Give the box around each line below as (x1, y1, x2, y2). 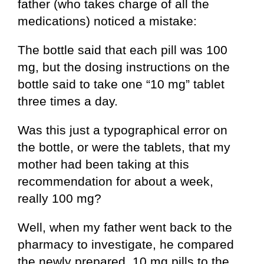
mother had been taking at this (18, 157, 189, 171)
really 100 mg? (18, 192, 101, 206)
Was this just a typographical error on (18, 123, 227, 137)
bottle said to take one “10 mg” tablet (18, 77, 225, 91)
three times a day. (18, 94, 118, 108)
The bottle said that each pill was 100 (18, 43, 227, 57)
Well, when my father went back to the (18, 220, 232, 235)
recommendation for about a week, (18, 174, 213, 189)
